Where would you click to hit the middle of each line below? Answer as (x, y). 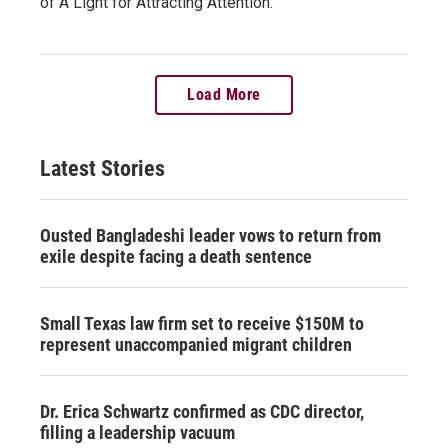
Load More (224, 94)
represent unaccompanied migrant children (196, 344)
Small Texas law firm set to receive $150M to (202, 323)
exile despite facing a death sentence (176, 256)
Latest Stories (102, 168)
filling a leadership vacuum (137, 432)
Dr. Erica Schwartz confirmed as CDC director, (202, 411)
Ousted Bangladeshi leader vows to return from (210, 235)
